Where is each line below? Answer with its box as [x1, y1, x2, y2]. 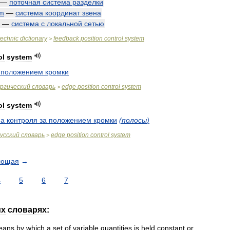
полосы [122, 116, 147, 124]
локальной [47, 20, 82, 28]
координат [45, 9, 80, 17]
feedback [53, 35, 79, 42]
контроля [7, 116, 37, 124]
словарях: [8, 205, 49, 214]
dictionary [20, 35, 47, 42]
